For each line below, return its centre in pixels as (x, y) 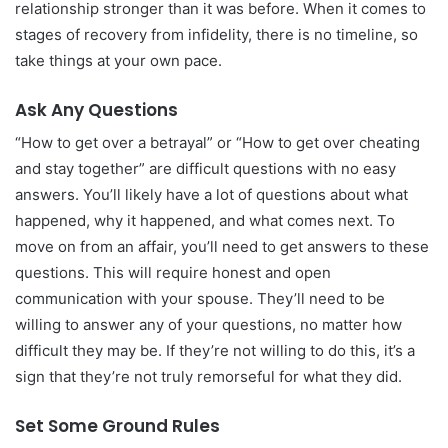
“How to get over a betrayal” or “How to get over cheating (217, 143)
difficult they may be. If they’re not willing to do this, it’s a (215, 351)
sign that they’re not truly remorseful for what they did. (208, 377)
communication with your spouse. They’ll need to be (200, 299)
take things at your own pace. (118, 60)
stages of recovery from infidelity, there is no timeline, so (216, 34)
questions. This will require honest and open (173, 273)
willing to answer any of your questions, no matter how (208, 325)
